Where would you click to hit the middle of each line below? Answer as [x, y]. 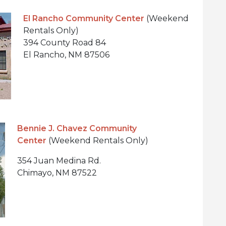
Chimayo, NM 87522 [57, 173]
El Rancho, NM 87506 [66, 55]
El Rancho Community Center [84, 19]
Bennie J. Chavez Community [77, 128]
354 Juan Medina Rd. [60, 160]
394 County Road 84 [65, 43]
